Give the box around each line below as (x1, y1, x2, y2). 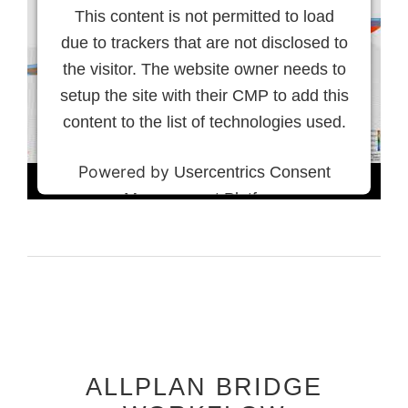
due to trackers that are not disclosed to (60, 33, 348, 52)
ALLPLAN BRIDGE (86, 373, 322, 402)
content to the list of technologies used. (62, 112, 346, 131)
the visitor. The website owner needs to (62, 59, 346, 78)
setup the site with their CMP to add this (59, 86, 349, 105)
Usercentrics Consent (173, 162, 331, 181)
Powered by (77, 161, 174, 181)
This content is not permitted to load (74, 6, 334, 25)
